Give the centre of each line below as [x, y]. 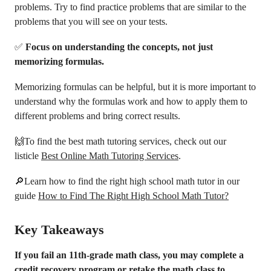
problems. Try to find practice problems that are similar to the [130, 7]
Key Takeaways [59, 230]
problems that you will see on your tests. [91, 21]
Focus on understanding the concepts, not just [119, 47]
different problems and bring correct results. [97, 116]
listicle [28, 156]
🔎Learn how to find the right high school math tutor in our [127, 181]
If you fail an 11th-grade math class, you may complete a [129, 255]
